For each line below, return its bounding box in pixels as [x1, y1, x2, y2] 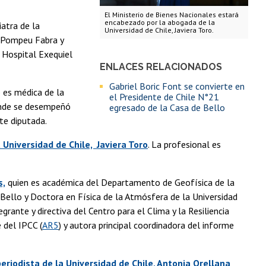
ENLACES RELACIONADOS [99, 61, 222, 72]
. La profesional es [148, 138, 221, 151]
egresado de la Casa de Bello [109, 101, 225, 113]
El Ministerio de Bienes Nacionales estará [104, 9, 239, 19]
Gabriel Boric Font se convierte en [109, 80, 245, 92]
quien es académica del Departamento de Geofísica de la [5, 176, 235, 189]
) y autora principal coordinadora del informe [59, 219, 234, 232]
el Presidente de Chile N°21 [109, 90, 219, 103]
